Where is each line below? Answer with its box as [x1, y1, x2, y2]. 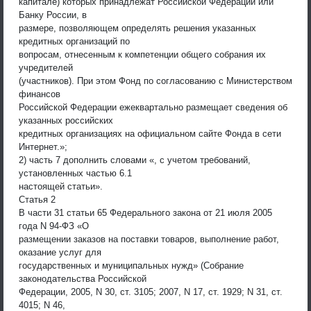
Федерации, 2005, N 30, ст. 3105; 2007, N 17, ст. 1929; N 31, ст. [19, 286, 283, 297]
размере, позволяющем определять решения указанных [19, 22, 256, 33]
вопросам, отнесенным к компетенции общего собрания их [19, 49, 266, 60]
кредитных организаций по [19, 35, 130, 47]
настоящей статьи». [19, 180, 103, 192]
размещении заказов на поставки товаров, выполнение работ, [19, 233, 279, 244]
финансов [19, 88, 60, 99]
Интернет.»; [19, 141, 67, 152]
